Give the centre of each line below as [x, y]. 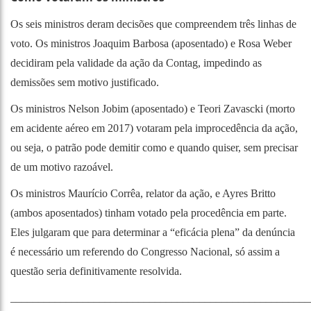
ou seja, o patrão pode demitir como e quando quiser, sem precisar [154, 147]
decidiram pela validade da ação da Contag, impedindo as [136, 62]
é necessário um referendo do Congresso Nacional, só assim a [145, 251]
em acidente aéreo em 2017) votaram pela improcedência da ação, [154, 128]
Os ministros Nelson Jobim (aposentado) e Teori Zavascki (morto [153, 108]
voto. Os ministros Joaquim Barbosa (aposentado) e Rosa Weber [151, 43]
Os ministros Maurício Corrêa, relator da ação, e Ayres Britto [143, 193]
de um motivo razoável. [62, 167]
